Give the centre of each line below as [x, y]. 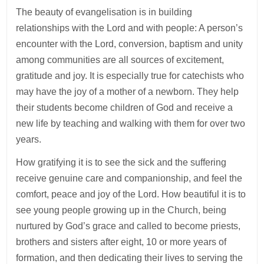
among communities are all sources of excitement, [120, 60]
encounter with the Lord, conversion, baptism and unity [130, 44]
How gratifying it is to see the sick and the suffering [121, 163]
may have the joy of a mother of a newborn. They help [128, 92]
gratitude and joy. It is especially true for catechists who [130, 76]
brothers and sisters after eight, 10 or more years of [121, 242]
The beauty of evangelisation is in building [104, 12]
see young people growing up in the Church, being [121, 210]
